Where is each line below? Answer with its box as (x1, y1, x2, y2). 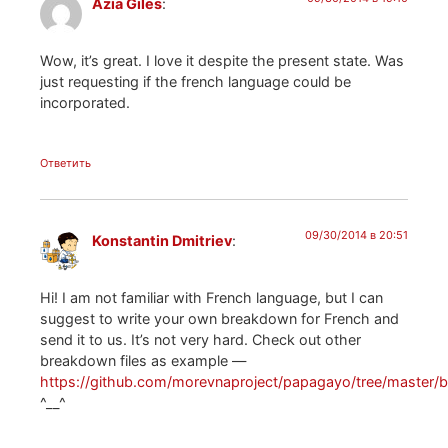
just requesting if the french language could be (40, 72, 351, 90)
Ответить (40, 156, 91, 171)
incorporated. (40, 93, 130, 111)
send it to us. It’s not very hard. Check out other (40, 330, 361, 348)
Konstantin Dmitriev (92, 232, 232, 250)
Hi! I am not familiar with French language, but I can (40, 288, 383, 306)
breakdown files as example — (40, 351, 246, 369)
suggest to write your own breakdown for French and (40, 309, 399, 327)
